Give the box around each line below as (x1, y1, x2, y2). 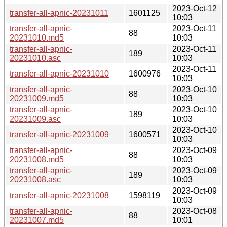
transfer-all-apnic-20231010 (10, 69, 109, 78)
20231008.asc (10, 175, 61, 184)
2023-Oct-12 (172, 4, 217, 13)
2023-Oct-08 (172, 206, 217, 215)
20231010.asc (10, 53, 61, 62)
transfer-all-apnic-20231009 (10, 130, 109, 139)
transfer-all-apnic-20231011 (10, 8, 108, 17)
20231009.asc (10, 114, 61, 123)
